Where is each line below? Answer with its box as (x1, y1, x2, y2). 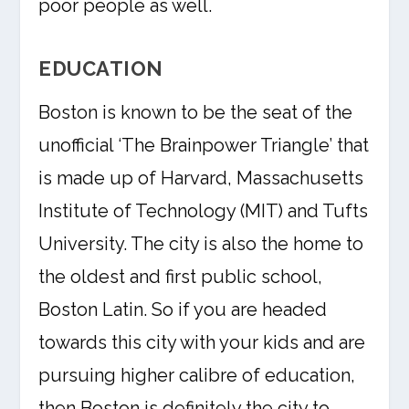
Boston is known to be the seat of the (38, 101, 353, 123)
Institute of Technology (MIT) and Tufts (38, 200, 369, 222)
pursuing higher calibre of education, (38, 364, 356, 386)
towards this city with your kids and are (38, 331, 366, 353)
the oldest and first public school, (38, 266, 323, 288)
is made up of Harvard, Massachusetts (38, 167, 364, 189)
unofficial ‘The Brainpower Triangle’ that (38, 134, 370, 156)
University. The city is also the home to (38, 233, 364, 255)
